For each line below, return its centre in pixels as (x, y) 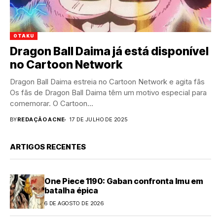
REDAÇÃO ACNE (41, 120)
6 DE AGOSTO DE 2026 (74, 203)
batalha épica (71, 190)
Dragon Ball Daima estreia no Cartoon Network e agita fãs (107, 82)
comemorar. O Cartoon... (52, 104)
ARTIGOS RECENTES (48, 147)
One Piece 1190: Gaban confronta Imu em (124, 181)
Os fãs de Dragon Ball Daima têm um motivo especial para (108, 93)
